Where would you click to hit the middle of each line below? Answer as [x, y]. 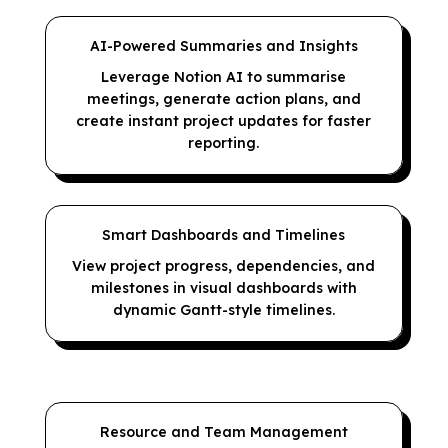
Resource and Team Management [223, 432]
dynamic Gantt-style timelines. [223, 310]
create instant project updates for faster [224, 121]
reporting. [224, 143]
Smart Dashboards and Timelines [224, 235]
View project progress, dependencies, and [224, 266]
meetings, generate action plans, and [223, 99]
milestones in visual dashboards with [223, 288]
